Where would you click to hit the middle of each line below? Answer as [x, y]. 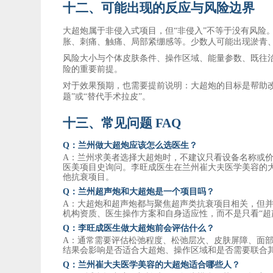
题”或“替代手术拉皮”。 [107, 96]
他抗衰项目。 [89, 177]
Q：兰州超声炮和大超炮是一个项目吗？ [139, 191]
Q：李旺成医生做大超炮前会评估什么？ [139, 228]
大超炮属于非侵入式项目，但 [119, 30]
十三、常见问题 [108, 123]
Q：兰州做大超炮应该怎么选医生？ [130, 145]
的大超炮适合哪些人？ [198, 264]
